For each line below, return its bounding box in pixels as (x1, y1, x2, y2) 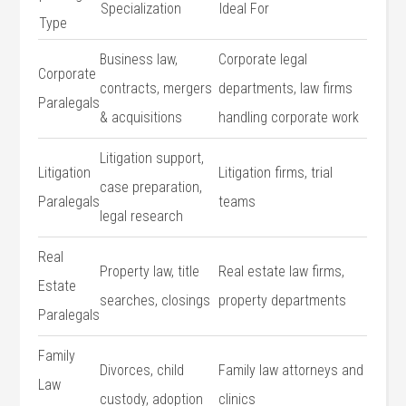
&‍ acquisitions (100, 109, 183, 126)
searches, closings (100, 292, 211, 309)
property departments (218, 292, 347, 309)
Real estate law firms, (218, 263, 345, 280)
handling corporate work (218, 109, 360, 126)
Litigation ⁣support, (100, 150, 205, 167)
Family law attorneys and (218, 362, 364, 379)
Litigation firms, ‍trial (218, 164, 333, 181)
